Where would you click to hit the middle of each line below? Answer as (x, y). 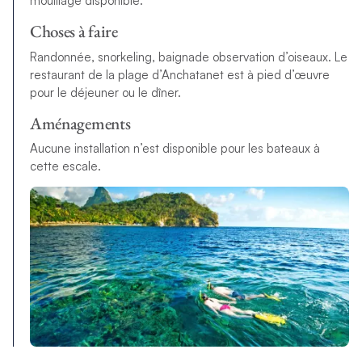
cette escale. (65, 166)
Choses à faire (74, 32)
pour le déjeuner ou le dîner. (105, 92)
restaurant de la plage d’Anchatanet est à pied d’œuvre (179, 74)
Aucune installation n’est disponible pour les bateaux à (175, 149)
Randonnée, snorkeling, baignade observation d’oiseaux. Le (188, 57)
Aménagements (80, 123)
